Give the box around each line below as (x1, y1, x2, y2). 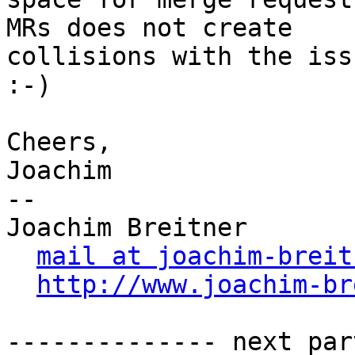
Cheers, (6, 128, 112, 157)
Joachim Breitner (6, 213, 247, 242)
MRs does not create (6, 13, 292, 43)
